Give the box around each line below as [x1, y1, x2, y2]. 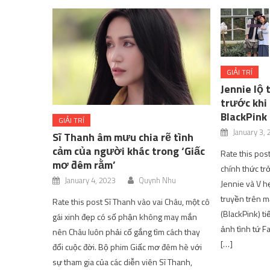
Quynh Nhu [139, 174, 177, 187]
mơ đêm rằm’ [52, 157, 116, 174]
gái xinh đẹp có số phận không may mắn [52, 210, 198, 224]
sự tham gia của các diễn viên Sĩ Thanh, [52, 256, 193, 269]
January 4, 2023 [64, 174, 116, 187]
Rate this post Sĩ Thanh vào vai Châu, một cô [52, 195, 210, 209]
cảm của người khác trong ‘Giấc [52, 143, 206, 160]
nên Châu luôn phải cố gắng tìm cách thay [52, 225, 201, 239]
